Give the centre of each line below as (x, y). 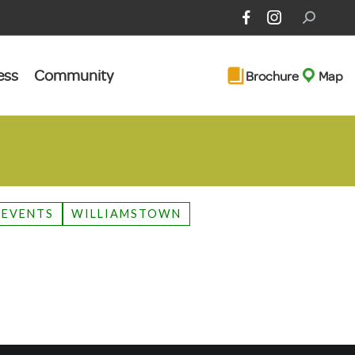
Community (73, 75)
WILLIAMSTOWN (127, 214)
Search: (320, 17)
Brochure (272, 75)
